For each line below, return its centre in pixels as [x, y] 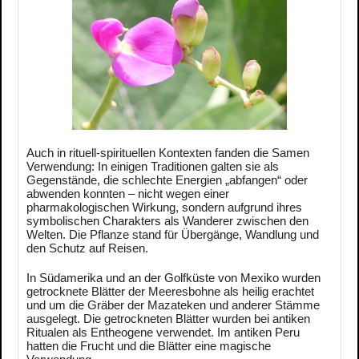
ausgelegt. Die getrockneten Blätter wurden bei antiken [168, 319]
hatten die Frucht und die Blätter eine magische [149, 346]
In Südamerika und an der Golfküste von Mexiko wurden [173, 278]
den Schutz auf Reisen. [87, 248]
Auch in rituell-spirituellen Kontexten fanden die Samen [168, 153]
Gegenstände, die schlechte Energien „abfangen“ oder [167, 180]
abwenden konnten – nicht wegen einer [128, 194]
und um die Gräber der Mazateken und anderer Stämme [173, 305]
